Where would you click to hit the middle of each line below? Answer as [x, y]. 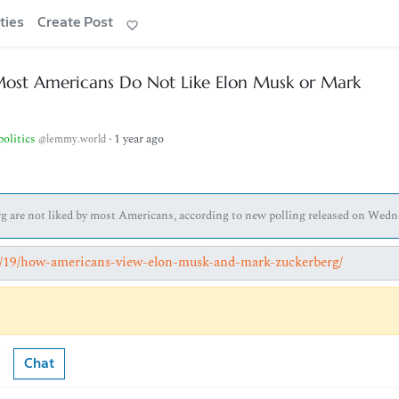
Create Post [76, 23]
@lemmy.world [72, 139]
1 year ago [138, 139]
